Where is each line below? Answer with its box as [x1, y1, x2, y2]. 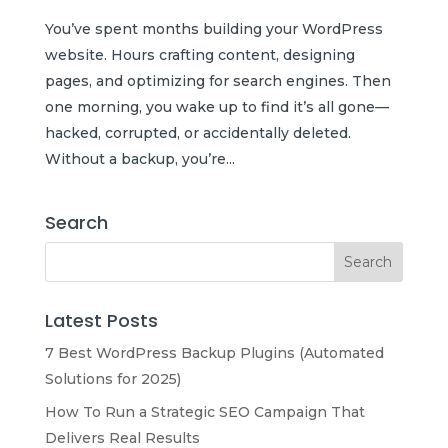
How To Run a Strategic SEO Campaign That [44, 402, 365, 421]
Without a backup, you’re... [44, 149, 235, 168]
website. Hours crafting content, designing [44, 45, 355, 64]
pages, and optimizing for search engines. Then [44, 71, 391, 90]
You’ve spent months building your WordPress [44, 19, 383, 38]
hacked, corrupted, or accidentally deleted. [44, 123, 351, 142]
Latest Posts [44, 307, 158, 333]
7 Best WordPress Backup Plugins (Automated [44, 343, 384, 362]
